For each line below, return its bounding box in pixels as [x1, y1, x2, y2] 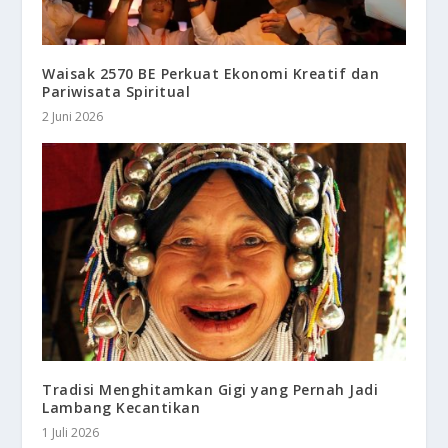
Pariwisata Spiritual [42, 82, 191, 102]
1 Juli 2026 [42, 423, 100, 441]
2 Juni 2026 [42, 108, 104, 126]
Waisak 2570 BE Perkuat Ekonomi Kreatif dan [42, 64, 380, 84]
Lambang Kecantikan [42, 397, 201, 417]
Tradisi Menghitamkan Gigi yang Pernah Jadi [42, 379, 379, 399]
